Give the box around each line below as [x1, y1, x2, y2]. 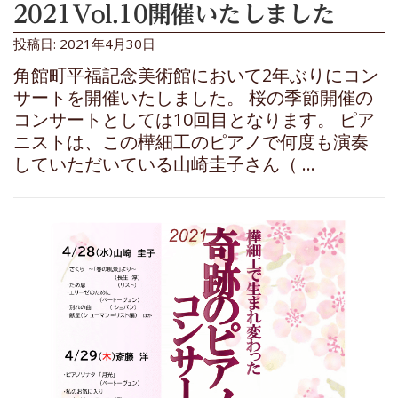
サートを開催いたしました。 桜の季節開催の [13, 84, 373, 109]
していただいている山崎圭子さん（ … [13, 151, 315, 176]
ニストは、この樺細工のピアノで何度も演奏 [13, 129, 369, 154]
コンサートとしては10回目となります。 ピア [13, 107, 375, 131]
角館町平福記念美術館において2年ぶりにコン [13, 62, 378, 87]
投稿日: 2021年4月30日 [13, 34, 155, 52]
